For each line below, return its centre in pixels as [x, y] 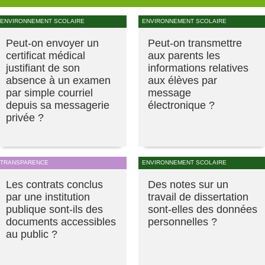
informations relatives [198, 68]
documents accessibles [61, 222]
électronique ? [181, 105]
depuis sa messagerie [58, 105]
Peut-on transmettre [195, 43]
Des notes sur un [188, 184]
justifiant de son [43, 68]
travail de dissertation [198, 197]
